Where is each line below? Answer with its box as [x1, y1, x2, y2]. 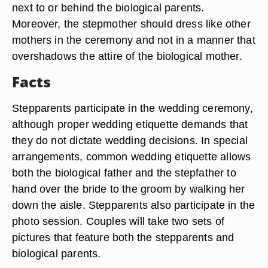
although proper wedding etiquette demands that [12, 118, 248, 130]
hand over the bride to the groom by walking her [12, 182, 245, 195]
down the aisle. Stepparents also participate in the [12, 199, 255, 211]
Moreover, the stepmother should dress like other [12, 17, 251, 30]
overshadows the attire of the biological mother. [12, 50, 242, 62]
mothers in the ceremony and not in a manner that [12, 33, 255, 46]
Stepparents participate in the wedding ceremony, [12, 102, 253, 114]
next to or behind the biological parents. [12, 1, 205, 14]
